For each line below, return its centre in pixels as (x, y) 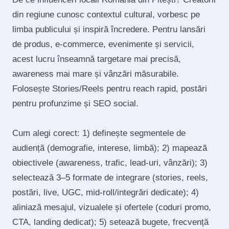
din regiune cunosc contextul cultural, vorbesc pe (106, 15)
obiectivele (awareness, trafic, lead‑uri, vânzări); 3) (110, 163)
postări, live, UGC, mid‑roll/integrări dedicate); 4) (106, 192)
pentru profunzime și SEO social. (75, 104)
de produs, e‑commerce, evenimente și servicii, (103, 44)
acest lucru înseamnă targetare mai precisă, (97, 59)
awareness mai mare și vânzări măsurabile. (96, 74)
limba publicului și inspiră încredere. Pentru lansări (109, 29)
